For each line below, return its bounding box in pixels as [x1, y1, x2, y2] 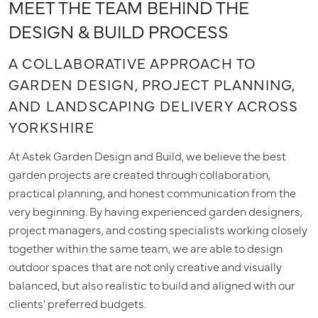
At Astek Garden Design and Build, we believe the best [9, 147, 286, 163]
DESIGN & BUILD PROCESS [9, 18, 229, 43]
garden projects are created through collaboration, [9, 165, 270, 182]
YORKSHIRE [9, 116, 94, 136]
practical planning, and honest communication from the [9, 184, 296, 200]
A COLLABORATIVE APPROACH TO [9, 53, 256, 72]
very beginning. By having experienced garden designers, [9, 202, 302, 219]
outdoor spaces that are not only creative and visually [9, 258, 282, 274]
